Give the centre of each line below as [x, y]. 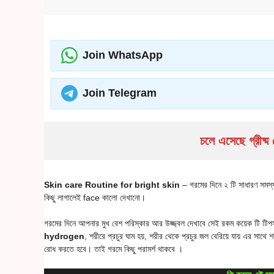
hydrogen [64, 236]
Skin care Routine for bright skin [112, 184]
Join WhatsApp [122, 55]
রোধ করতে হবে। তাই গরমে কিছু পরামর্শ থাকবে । [113, 249]
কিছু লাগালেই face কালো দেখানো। [95, 197]
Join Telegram [119, 93]
